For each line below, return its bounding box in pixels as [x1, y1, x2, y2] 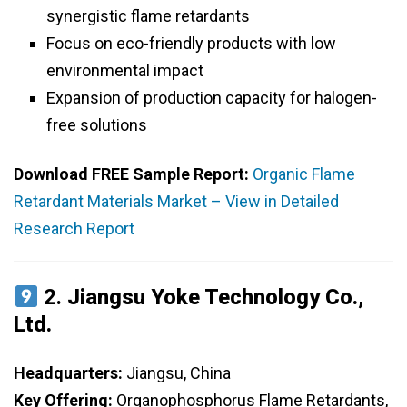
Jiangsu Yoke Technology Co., [67, 284, 364, 311]
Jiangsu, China [123, 363, 231, 383]
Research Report [14, 219, 134, 239]
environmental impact [46, 61, 203, 81]
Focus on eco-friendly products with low [46, 34, 336, 54]
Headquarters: [14, 363, 123, 383]
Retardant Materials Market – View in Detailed [14, 192, 339, 212]
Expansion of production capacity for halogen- [46, 88, 377, 108]
